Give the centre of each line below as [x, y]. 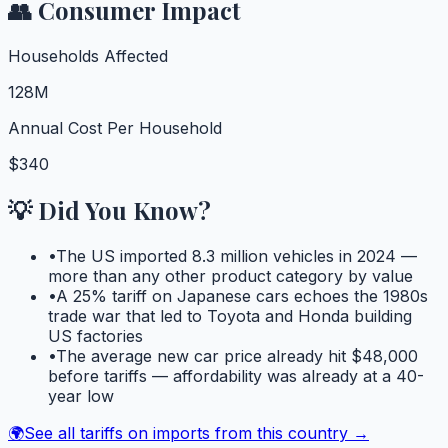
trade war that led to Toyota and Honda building [230, 315]
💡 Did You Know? [109, 209]
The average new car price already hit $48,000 [237, 355]
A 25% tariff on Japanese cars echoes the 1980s [242, 295]
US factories [95, 335]
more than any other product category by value [230, 275]
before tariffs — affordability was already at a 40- [236, 375]
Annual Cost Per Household [115, 127]
